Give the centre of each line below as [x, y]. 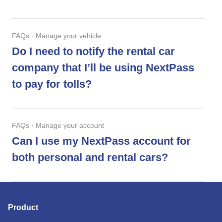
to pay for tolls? [52, 84]
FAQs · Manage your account [58, 125]
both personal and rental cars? [90, 157]
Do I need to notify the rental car [93, 51]
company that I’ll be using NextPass [103, 68]
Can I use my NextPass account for [101, 141]
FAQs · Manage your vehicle [56, 36]
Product [23, 207]
